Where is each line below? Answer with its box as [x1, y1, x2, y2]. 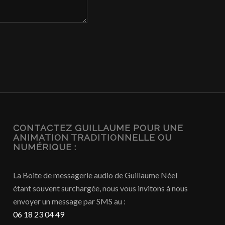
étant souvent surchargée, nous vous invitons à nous [13, 183, 188, 193]
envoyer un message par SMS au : [13, 196, 126, 206]
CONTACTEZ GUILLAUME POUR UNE [13, 123, 184, 134]
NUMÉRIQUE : [13, 142, 77, 153]
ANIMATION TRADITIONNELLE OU [13, 132, 172, 143]
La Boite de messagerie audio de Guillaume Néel [13, 170, 178, 180]
